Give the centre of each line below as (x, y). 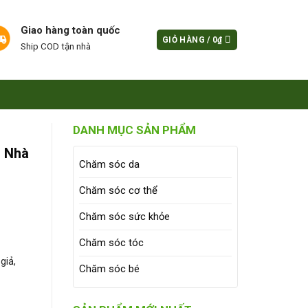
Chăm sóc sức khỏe (124, 217)
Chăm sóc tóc (111, 243)
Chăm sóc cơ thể (118, 190)
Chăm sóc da (109, 164)
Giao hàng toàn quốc (70, 30)
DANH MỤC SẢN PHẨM (134, 130)
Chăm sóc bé (109, 269)
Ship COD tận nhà (55, 46)
